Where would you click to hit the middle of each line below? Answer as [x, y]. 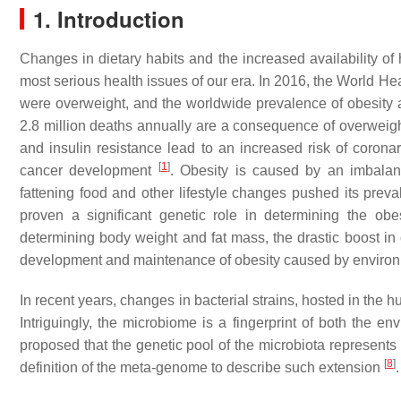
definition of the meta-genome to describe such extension [202, 367]
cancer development [89, 171]
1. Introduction [109, 19]
